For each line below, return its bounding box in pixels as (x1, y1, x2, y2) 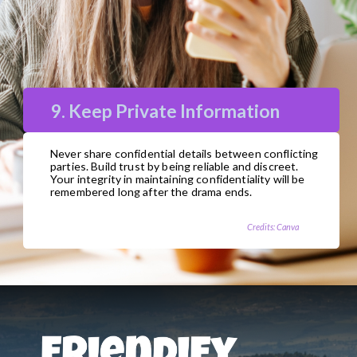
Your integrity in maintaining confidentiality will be (50, 171, 305, 186)
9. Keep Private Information (51, 100, 280, 122)
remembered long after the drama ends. (50, 184, 253, 198)
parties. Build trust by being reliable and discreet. (50, 159, 299, 173)
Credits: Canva (246, 222, 299, 233)
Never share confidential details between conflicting (50, 146, 319, 160)
